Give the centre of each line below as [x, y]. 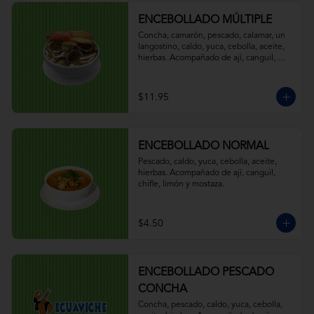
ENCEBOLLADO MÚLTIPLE [205, 20]
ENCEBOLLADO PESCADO [206, 273]
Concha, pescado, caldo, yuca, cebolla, [210, 305]
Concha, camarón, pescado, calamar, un [211, 36]
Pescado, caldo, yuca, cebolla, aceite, [207, 162]
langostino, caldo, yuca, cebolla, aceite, [211, 47]
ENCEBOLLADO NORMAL [203, 146]
